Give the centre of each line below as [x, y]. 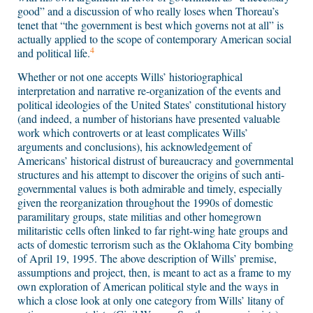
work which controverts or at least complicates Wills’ [133, 133]
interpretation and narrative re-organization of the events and [149, 91]
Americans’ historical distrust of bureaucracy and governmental [155, 161]
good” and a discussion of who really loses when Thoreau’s [148, 11]
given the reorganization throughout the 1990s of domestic [145, 203]
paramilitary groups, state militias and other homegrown [139, 217]
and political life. [54, 53]
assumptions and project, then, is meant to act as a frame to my [154, 272]
